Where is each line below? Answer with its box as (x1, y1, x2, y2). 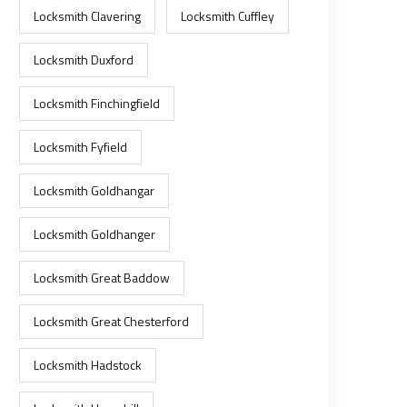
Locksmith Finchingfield (34, 94, 160, 113)
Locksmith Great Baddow (34, 268, 170, 287)
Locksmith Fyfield (34, 137, 127, 156)
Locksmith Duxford (34, 50, 134, 69)
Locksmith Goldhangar (34, 181, 154, 200)
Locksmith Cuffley (181, 6, 274, 25)
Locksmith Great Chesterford (34, 312, 189, 331)
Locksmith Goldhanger (34, 224, 155, 243)
